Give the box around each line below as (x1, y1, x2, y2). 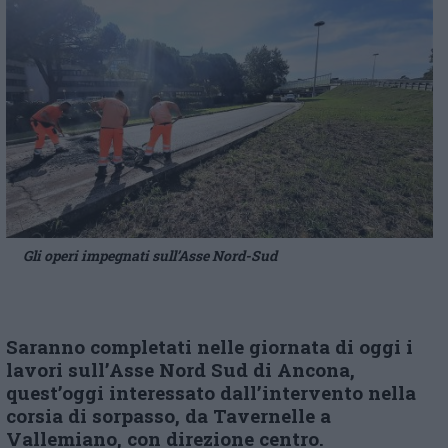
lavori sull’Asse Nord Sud (6, 357, 253, 383)
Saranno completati (6, 334, 197, 360)
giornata (249, 334, 335, 360)
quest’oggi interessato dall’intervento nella (6, 380, 416, 406)
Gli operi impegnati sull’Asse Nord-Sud (23, 246, 277, 266)
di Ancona (253, 357, 350, 383)
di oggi (335, 334, 406, 360)
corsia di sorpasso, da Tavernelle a (6, 403, 331, 429)
